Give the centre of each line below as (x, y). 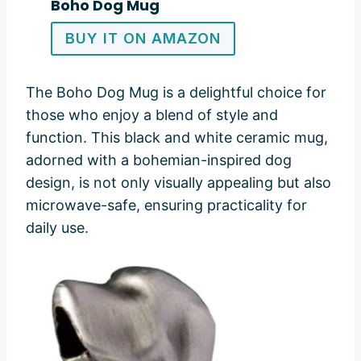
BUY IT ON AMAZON (143, 38)
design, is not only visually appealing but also (178, 182)
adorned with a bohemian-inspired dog (159, 160)
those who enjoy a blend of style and (152, 114)
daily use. (57, 227)
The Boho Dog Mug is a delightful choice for (176, 92)
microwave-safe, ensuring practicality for (166, 205)
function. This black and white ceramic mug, (177, 137)
